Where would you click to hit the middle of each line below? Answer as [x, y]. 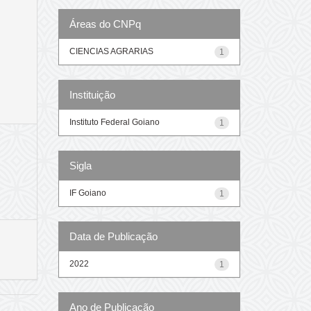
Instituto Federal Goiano [114, 122]
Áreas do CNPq [105, 24]
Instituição [92, 94]
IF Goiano [87, 193]
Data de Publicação [113, 236]
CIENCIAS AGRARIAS [111, 51]
